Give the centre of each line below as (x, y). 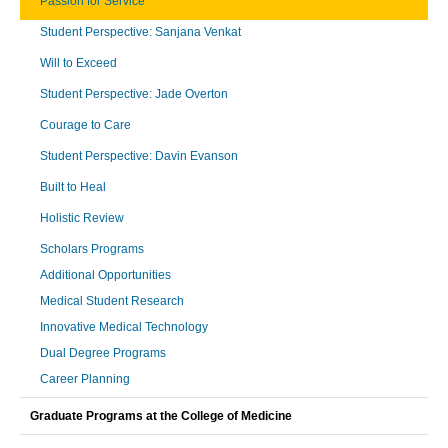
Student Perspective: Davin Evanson (139, 155)
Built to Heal (73, 186)
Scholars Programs (92, 248)
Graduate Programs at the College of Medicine (161, 415)
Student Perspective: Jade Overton (134, 93)
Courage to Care (85, 124)
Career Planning (85, 378)
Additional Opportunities (105, 274)
